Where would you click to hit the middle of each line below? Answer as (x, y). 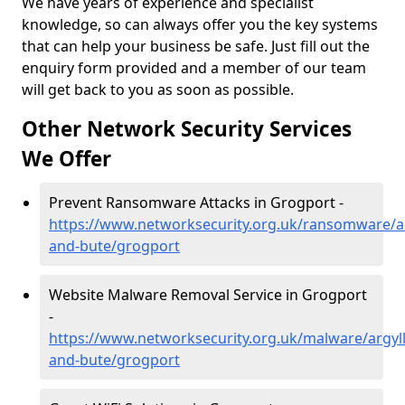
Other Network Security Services (187, 129)
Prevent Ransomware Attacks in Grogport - (196, 202)
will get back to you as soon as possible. (160, 89)
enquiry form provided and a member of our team (194, 68)
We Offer (66, 159)
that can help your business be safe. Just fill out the (196, 46)
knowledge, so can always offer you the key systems (200, 24)
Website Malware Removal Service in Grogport (208, 295)
